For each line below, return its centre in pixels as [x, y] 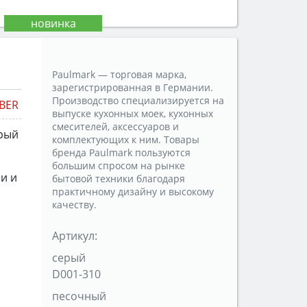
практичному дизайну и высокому [133, 192]
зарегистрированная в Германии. [133, 88]
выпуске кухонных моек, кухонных [133, 114]
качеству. [74, 205]
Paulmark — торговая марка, [119, 75]
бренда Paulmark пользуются [121, 153]
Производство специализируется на [138, 101]
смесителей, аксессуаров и [115, 127]
